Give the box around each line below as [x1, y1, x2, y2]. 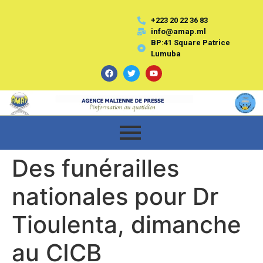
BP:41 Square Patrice [150, 38, 230, 47]
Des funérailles [12, 153, 179, 183]
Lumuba [150, 49, 181, 58]
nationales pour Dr [12, 181, 218, 211]
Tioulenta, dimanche [12, 210, 241, 239]
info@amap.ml [150, 27, 206, 36]
